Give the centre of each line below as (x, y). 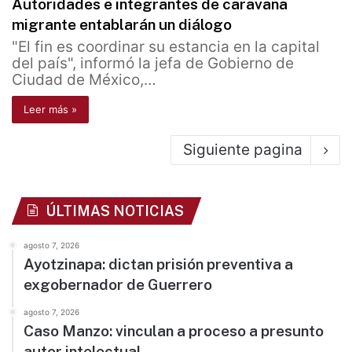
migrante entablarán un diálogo (122, 25)
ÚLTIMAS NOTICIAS (115, 211)
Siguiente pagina (243, 150)
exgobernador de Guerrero (118, 285)
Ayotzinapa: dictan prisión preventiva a (158, 264)
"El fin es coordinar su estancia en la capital (166, 47)
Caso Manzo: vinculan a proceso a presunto (174, 331)
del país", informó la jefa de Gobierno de (153, 64)
